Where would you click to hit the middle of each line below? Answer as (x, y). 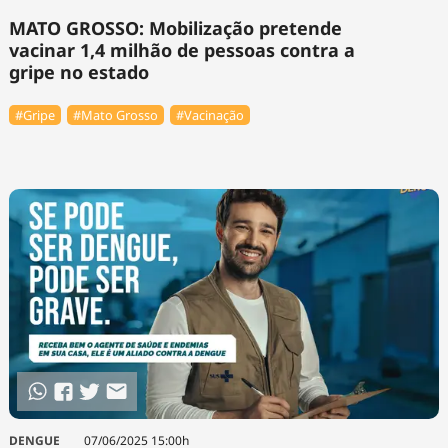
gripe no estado (78, 71)
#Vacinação (210, 115)
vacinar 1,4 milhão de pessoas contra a (181, 49)
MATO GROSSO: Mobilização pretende (175, 27)
